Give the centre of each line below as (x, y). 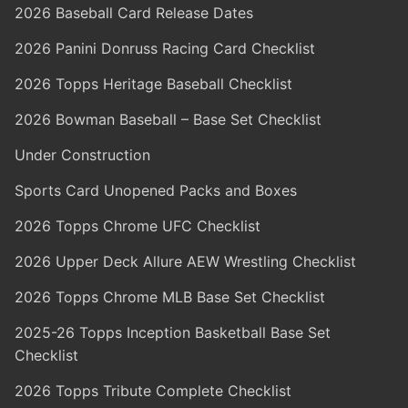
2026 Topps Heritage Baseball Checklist (153, 83)
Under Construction (82, 154)
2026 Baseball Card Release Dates (134, 12)
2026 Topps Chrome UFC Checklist (138, 225)
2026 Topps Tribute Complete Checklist (153, 390)
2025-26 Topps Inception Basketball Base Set (173, 332)
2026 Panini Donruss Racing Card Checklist (165, 48)
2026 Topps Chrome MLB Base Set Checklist (170, 296)
